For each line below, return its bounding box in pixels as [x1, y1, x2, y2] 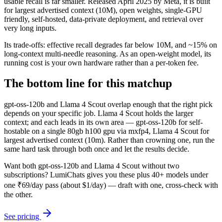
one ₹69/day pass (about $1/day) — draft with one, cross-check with [4, 181, 218, 190]
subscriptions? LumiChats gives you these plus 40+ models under [4, 170, 208, 179]
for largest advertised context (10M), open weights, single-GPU [4, 5, 202, 14]
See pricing [4, 212, 41, 221]
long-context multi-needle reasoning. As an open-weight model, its [4, 49, 211, 58]
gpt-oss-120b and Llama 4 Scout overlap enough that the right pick [4, 100, 213, 109]
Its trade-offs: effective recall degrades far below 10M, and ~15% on [4, 40, 217, 49]
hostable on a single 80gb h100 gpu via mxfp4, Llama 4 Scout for [4, 127, 209, 136]
